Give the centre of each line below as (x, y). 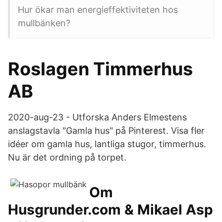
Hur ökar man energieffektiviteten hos (98, 10)
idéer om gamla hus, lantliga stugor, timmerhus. (107, 144)
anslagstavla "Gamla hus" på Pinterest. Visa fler (106, 131)
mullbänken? (44, 23)
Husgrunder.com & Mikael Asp (111, 210)
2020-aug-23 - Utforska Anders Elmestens (97, 117)
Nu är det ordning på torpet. (67, 157)
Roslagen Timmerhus (100, 69)
